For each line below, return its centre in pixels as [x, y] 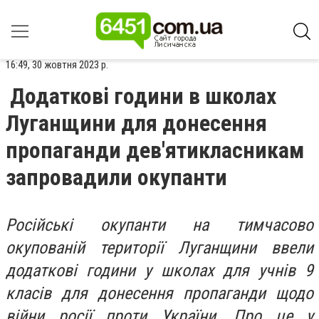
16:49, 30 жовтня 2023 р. [57, 65]
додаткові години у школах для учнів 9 [159, 271]
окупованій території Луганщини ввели [159, 248]
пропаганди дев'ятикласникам [155, 150]
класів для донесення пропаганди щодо [159, 293]
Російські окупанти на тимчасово [159, 225]
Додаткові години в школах [143, 96]
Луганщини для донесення [136, 123]
